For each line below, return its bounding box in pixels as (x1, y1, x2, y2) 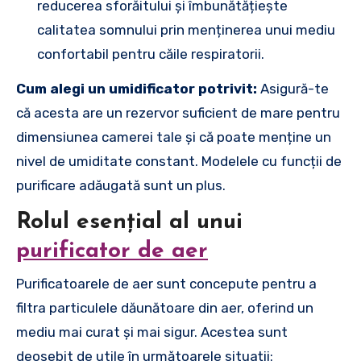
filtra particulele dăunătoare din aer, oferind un (16, 299, 313, 316)
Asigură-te (257, 81, 329, 97)
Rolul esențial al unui (16, 211, 243, 234)
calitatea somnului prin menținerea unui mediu (37, 22, 335, 38)
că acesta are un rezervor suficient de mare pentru (16, 105, 340, 121)
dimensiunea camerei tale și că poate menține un (16, 129, 331, 145)
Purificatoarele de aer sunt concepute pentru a (16, 275, 317, 292)
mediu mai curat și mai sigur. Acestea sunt (16, 323, 288, 340)
